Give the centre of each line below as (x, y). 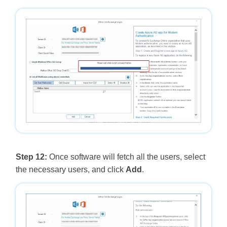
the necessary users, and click (70, 169)
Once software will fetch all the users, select (126, 157)
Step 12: (31, 157)
